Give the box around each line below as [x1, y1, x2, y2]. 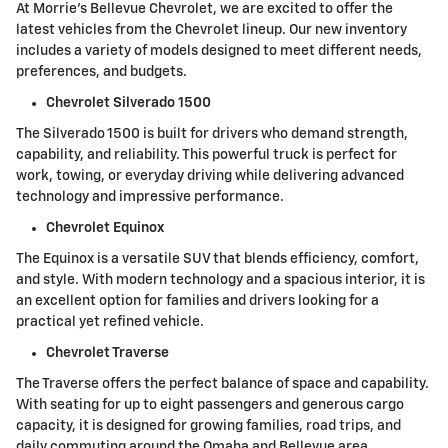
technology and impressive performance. [16, 190, 284, 205]
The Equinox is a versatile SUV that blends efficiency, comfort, [16, 252, 419, 267]
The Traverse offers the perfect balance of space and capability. [16, 377, 429, 392]
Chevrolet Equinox [46, 221, 164, 236]
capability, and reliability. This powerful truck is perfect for [16, 148, 397, 163]
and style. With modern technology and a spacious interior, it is [16, 273, 425, 288]
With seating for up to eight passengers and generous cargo [16, 398, 404, 413]
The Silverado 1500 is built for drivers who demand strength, [16, 127, 408, 142]
